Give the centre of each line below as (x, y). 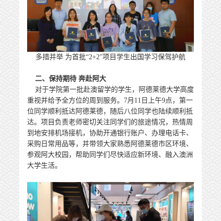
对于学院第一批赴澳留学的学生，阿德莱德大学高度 (110, 90)
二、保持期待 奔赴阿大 (71, 79)
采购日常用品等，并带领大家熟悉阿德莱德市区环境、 (110, 144)
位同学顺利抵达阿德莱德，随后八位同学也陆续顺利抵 (110, 111)
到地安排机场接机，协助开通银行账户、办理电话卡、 (110, 133)
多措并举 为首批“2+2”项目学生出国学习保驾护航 (110, 57)
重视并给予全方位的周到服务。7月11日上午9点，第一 (110, 100)
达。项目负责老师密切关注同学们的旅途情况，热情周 (110, 122)
